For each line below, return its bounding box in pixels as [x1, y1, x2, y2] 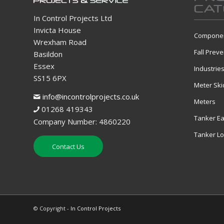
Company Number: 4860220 [33, 116, 130, 127]
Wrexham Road [33, 37, 86, 47]
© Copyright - [33, 204, 70, 212]
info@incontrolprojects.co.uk [42, 91, 139, 102]
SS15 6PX [33, 73, 66, 83]
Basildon [33, 49, 62, 59]
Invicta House [33, 25, 81, 35]
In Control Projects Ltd [33, 13, 112, 23]
